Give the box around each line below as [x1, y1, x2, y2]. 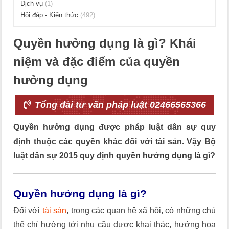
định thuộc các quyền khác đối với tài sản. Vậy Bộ [13, 137, 216, 146]
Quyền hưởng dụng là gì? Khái [13, 36, 196, 50]
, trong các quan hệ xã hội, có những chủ [66, 206, 216, 215]
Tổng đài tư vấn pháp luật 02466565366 [32, 100, 206, 110]
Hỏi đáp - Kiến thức [20, 11, 80, 19]
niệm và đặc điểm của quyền [13, 55, 180, 68]
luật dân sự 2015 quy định [13, 151, 116, 160]
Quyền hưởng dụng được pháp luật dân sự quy [13, 123, 216, 131]
